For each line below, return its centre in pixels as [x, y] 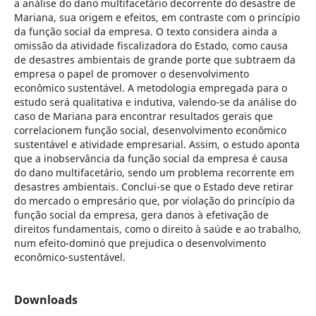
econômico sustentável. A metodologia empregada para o [150, 87]
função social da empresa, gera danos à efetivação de [141, 214]
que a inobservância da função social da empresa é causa [151, 158]
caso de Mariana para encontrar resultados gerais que [143, 116]
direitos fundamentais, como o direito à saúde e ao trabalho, [157, 229]
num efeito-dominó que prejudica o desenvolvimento [140, 243]
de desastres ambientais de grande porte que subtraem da [154, 59]
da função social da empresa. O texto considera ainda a [145, 31]
